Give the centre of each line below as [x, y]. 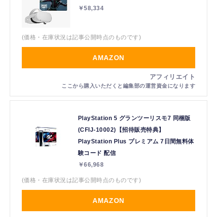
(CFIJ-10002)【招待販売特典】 [121, 130]
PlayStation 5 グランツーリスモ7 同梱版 [134, 118]
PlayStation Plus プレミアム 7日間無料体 [136, 142]
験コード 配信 [97, 153]
